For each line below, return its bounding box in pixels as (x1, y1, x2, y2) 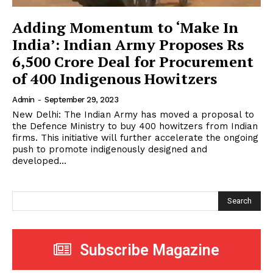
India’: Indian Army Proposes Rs (12, 35, 244, 55)
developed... (12, 155, 66, 167)
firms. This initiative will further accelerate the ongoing (12, 132, 258, 144)
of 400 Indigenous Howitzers (12, 69, 217, 89)
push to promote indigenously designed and (12, 144, 207, 155)
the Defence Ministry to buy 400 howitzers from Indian (12, 121, 258, 132)
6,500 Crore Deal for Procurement (12, 52, 253, 72)
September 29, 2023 (44, 95, 118, 105)
